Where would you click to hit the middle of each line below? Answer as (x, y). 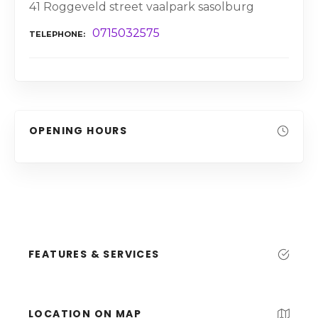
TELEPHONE (56, 34)
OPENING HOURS (78, 130)
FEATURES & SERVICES (94, 254)
